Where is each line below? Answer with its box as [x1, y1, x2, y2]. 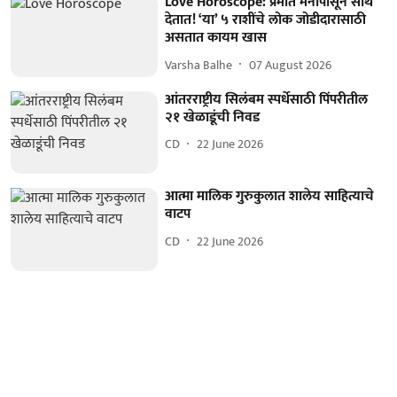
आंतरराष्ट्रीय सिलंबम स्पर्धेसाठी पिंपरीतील [165, 87, 369, 112]
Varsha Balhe [165, 54, 233, 75]
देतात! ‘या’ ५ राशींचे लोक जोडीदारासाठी [165, 8, 367, 33]
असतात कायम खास [165, 26, 268, 51]
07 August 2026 [249, 54, 332, 75]
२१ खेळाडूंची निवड [165, 105, 261, 129]
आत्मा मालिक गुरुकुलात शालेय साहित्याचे [165, 184, 375, 209]
